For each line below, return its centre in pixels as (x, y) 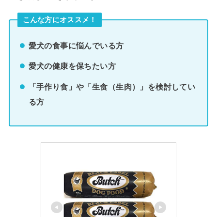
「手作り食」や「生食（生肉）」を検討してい (112, 86)
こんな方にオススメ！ (60, 20)
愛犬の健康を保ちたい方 (72, 66)
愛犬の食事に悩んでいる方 (76, 45)
